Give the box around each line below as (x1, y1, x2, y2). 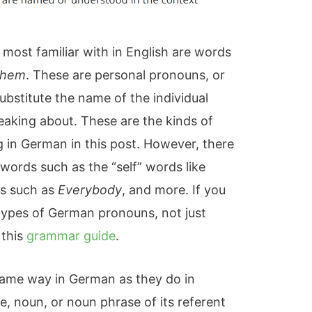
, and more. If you (122, 182, 226, 197)
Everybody (58, 182, 123, 197)
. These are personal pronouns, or (26, 67, 226, 82)
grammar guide (26, 228, 116, 243)
